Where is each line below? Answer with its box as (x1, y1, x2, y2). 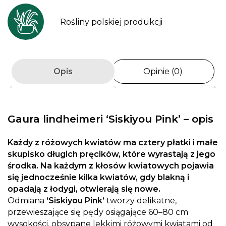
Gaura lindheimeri (8, 113, 106, 126)
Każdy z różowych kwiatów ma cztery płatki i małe (8, 138, 218, 148)
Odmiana (8, 196, 46, 206)
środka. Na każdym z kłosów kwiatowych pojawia (8, 161, 214, 171)
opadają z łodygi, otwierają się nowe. (8, 184, 160, 194)
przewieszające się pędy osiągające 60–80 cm (8, 207, 188, 217)
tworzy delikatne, (104, 196, 177, 206)
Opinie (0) (143, 67, 183, 77)
